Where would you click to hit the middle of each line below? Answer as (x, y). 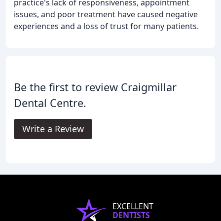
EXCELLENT (133, 206)
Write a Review (53, 129)
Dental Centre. (50, 103)
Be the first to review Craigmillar (95, 87)
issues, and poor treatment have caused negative (106, 15)
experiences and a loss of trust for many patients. (106, 26)
